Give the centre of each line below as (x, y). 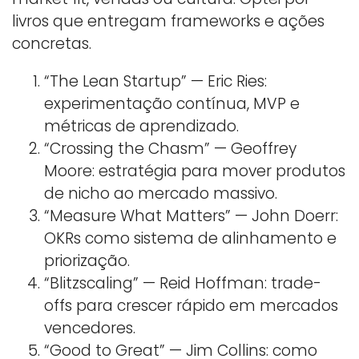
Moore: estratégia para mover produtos (195, 171)
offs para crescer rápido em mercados (191, 306)
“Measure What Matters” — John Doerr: (191, 216)
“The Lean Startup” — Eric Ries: (155, 82)
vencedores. (90, 329)
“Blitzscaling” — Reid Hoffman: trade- (183, 284)
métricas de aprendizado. (141, 127)
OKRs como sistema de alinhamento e (190, 239)
